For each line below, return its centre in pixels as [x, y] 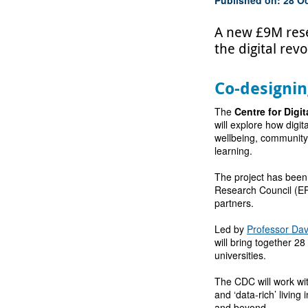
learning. [234, 150]
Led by [231, 229]
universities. [241, 255]
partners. [234, 202]
